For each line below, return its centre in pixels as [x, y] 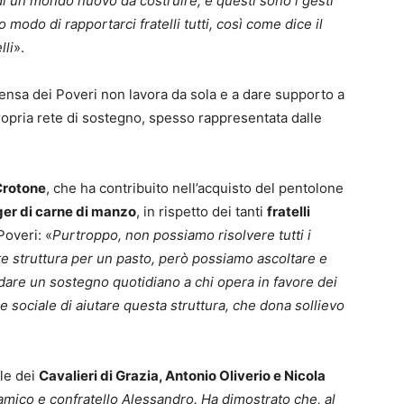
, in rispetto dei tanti [202, 212]
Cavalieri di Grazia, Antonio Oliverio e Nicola [182, 376]
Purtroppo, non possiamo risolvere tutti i [182, 235]
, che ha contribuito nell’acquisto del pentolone [195, 188]
